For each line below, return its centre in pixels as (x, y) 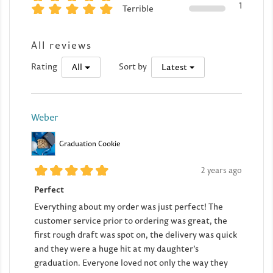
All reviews (62, 45)
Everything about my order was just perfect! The (129, 206)
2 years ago (222, 170)
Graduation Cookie (90, 143)
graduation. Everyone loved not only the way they (131, 262)
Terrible (138, 8)
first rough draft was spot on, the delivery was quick (136, 234)
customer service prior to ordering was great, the (131, 220)
